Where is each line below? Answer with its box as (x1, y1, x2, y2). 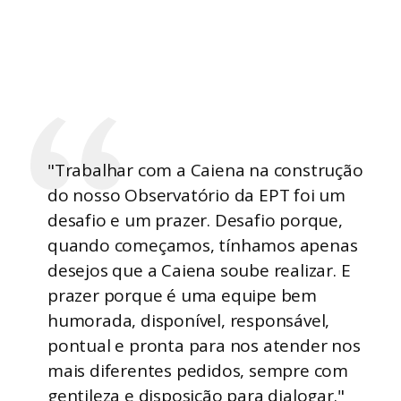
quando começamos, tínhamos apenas (47, 233, 358, 257)
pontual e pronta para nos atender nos (47, 333, 361, 357)
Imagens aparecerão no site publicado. (91, 246, 310, 264)
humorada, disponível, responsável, (47, 308, 330, 332)
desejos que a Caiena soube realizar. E (47, 258, 351, 282)
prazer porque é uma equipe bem (47, 283, 317, 307)
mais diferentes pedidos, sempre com (47, 358, 348, 382)
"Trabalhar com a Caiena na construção (47, 158, 363, 182)
